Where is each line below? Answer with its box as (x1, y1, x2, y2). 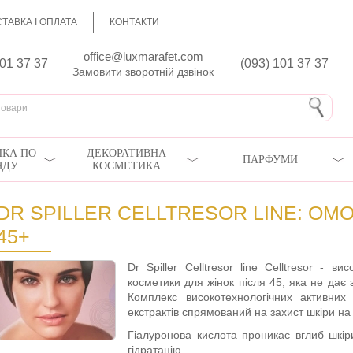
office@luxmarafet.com (83, 50, 203, 63)
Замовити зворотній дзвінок (72, 65, 214, 78)
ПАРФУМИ (243, 153, 299, 165)
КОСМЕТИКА (91, 159, 161, 172)
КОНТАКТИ (110, 17, 159, 28)
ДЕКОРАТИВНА (86, 147, 166, 159)
